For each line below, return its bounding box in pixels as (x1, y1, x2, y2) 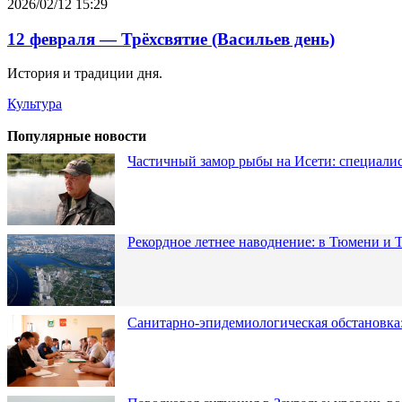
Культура (7, 96, 62, 112)
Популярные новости (7, 128, 146, 144)
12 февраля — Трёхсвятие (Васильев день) (7, 29, 335, 48)
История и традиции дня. (7, 66, 162, 82)
